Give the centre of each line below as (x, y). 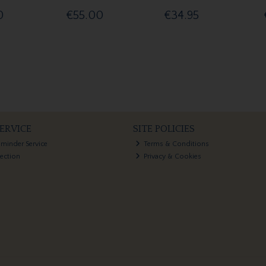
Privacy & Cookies (172, 156)
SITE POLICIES (164, 129)
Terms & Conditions (176, 144)
